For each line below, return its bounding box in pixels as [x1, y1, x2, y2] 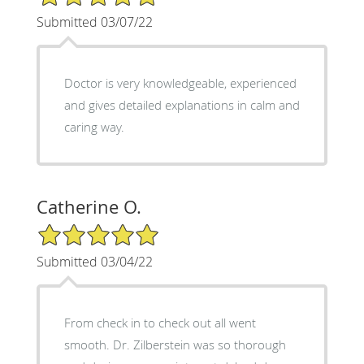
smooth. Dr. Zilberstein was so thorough [63, 336, 286, 353]
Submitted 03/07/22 [36, 12, 153, 31]
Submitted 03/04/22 [36, 252, 153, 271]
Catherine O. [36, 194, 141, 219]
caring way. [63, 118, 124, 135]
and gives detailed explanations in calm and [63, 96, 300, 113]
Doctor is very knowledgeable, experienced [63, 74, 297, 91]
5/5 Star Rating [36, 221, 117, 237]
